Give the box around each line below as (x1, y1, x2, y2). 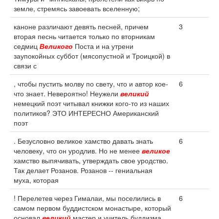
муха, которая (14, 175, 59, 185)
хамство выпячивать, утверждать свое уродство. (14, 155, 168, 165)
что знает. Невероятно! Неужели (14, 88, 120, 98)
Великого (40, 41, 73, 51)
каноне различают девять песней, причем (14, 22, 149, 31)
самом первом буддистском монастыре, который (14, 203, 171, 213)
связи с (14, 61, 37, 70)
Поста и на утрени (73, 41, 133, 51)
